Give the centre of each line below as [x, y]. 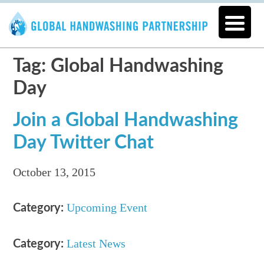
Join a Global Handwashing [126, 121]
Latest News [96, 244]
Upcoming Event [107, 208]
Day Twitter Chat [84, 143]
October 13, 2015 [55, 172]
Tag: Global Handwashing [118, 66]
